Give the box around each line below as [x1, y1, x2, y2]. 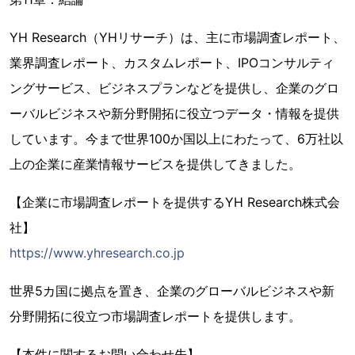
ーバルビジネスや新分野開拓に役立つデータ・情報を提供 [10, 105, 339, 121]
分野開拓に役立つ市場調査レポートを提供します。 [10, 308, 301, 324]
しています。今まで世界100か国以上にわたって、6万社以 [10, 131, 343, 147]
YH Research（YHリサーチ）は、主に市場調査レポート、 [10, 29, 345, 45]
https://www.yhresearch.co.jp [10, 245, 185, 261]
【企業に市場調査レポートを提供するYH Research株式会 [10, 194, 340, 210]
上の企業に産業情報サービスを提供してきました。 [10, 156, 301, 172]
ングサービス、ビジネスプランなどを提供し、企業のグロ [10, 80, 339, 96]
